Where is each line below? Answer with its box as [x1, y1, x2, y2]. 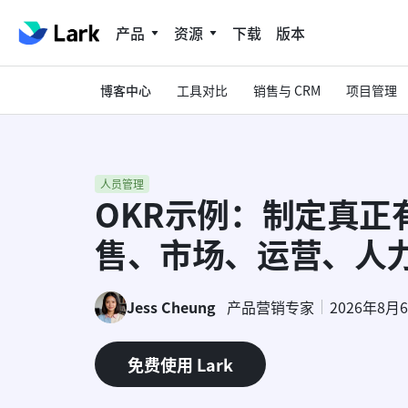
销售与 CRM [253, 80, 321, 99]
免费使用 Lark [127, 352, 233, 376]
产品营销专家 [227, 296, 314, 318]
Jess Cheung [127, 296, 216, 318]
